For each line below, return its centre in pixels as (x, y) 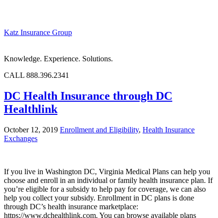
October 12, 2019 (31, 129)
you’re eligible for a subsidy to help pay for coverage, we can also (105, 189)
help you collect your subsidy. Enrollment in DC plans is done (99, 198)
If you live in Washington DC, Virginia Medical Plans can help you (107, 171)
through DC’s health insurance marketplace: (71, 206)
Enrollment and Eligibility (99, 129)
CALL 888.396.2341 (36, 75)
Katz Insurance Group (38, 32)
